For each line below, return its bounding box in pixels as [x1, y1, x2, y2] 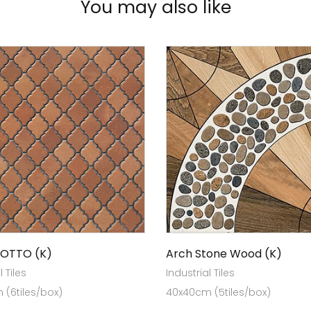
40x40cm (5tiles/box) [166, 285, 271, 299]
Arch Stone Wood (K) [166, 246, 282, 262]
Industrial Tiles [166, 266, 235, 280]
